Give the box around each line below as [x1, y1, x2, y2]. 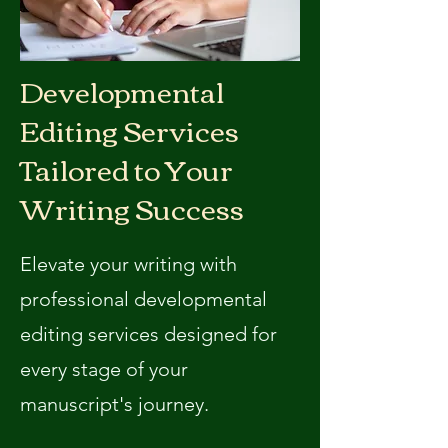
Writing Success [20, 181, 244, 233]
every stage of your [20, 357, 188, 381]
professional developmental [20, 287, 267, 311]
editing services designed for [20, 322, 277, 346]
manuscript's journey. [20, 392, 209, 416]
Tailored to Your [20, 142, 233, 194]
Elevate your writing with [20, 252, 237, 276]
